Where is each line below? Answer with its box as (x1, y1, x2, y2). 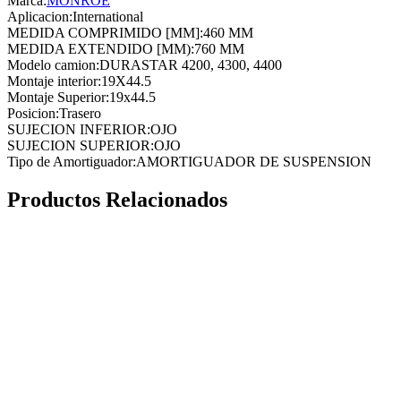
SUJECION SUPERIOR (7, 137, 150, 153)
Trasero (59, 105, 101, 121)
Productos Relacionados (7, 187, 227, 211)
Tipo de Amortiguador (7, 153, 132, 169)
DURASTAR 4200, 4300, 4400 (99, 56, 282, 73)
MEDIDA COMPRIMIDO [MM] (7, 24, 200, 40)
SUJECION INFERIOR (7, 121, 147, 137)
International (73, 8, 143, 24)
